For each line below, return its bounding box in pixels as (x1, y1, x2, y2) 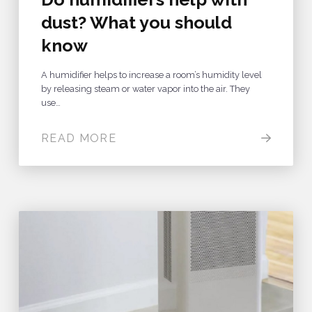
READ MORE (40, 131, 117, 145)
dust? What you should (40, 11, 232, 33)
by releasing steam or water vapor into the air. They (40, 83, 250, 94)
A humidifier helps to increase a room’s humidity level (40, 69, 262, 80)
